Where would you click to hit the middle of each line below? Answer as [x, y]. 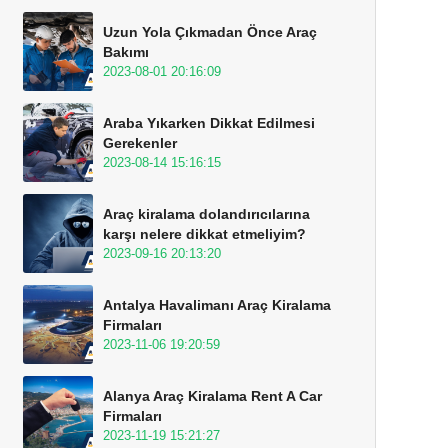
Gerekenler [140, 143]
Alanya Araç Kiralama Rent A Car [212, 396]
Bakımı [126, 52]
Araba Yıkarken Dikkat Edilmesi [209, 123]
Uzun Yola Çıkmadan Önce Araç [210, 32]
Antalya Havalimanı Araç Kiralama [217, 305]
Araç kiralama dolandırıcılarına [206, 214]
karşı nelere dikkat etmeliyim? [204, 234]
